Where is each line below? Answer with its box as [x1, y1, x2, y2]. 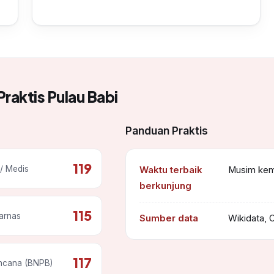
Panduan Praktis [125, 124, 208, 138]
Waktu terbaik [139, 165, 202, 176]
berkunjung [139, 180, 191, 192]
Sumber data [139, 213, 198, 224]
